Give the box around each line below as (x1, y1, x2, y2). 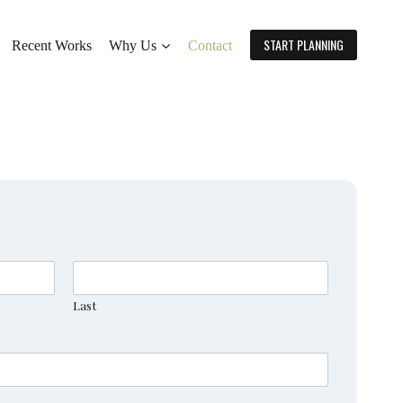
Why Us (109, 37, 157, 53)
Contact (188, 37, 233, 53)
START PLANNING (264, 35, 344, 54)
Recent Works (12, 37, 93, 53)
